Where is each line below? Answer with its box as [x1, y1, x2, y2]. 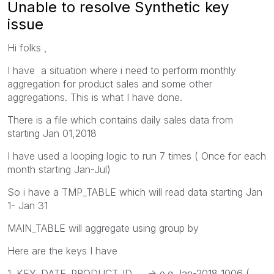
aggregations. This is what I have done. [7, 91, 182, 103]
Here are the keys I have [7, 244, 117, 257]
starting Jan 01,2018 [7, 127, 97, 139]
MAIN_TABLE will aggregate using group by [7, 221, 199, 234]
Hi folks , [7, 41, 47, 54]
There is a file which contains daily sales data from [7, 113, 233, 126]
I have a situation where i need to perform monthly [7, 64, 236, 76]
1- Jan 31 [7, 199, 48, 212]
